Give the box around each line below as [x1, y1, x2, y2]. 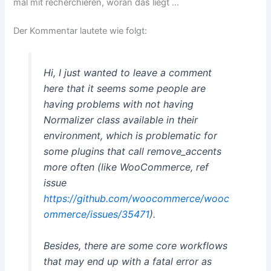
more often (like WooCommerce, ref [43, 161, 209, 174]
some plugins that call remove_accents [43, 145, 221, 158]
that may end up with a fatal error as [43, 255, 212, 267]
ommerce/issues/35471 [43, 208, 149, 221]
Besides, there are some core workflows [43, 239, 227, 252]
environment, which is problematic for [43, 129, 217, 142]
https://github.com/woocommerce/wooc [43, 192, 229, 205]
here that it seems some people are [43, 82, 206, 95]
